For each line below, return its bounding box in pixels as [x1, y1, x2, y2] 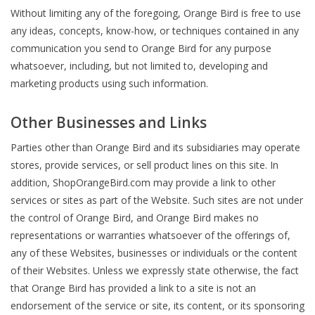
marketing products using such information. [11, 77, 208, 91]
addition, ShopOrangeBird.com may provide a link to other [11, 176, 276, 189]
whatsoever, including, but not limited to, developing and [11, 59, 268, 73]
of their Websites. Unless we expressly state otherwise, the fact [11, 264, 299, 277]
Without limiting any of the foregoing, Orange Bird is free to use [11, 6, 301, 20]
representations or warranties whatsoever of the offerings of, [11, 229, 290, 242]
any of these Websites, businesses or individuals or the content [11, 246, 297, 259]
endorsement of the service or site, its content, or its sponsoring [11, 299, 304, 312]
